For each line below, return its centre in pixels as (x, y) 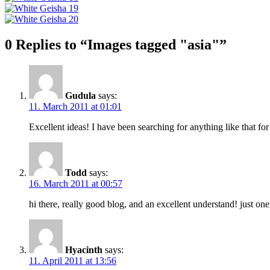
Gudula (80, 95)
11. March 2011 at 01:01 (75, 106)
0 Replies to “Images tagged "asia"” (116, 44)
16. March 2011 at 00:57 (76, 183)
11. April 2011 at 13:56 (73, 260)
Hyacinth (84, 250)
